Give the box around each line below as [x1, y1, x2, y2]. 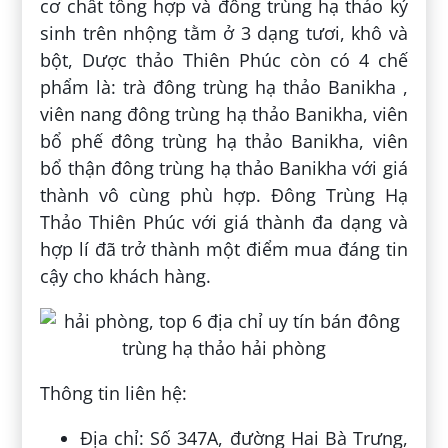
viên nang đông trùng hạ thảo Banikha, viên [40, 101, 408, 126]
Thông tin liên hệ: [40, 380, 188, 405]
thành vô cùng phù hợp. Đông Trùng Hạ [40, 182, 408, 207]
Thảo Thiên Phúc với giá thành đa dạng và [40, 209, 408, 234]
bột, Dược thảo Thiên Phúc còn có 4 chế [40, 47, 408, 72]
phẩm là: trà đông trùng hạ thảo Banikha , [40, 74, 408, 99]
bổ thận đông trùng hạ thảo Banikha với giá [40, 155, 408, 180]
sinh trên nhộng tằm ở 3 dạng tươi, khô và [40, 20, 408, 45]
